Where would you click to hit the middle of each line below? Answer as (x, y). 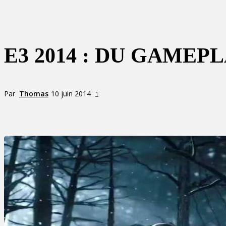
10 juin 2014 (71, 94)
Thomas (34, 93)
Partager (55, 112)
